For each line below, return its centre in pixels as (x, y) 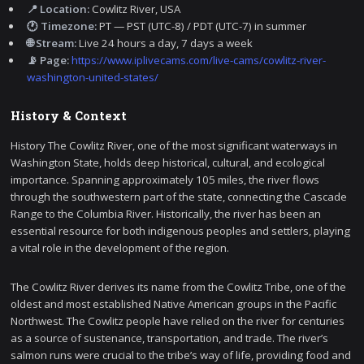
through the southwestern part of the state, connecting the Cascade (179, 196)
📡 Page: (48, 60)
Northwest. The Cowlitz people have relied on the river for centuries (178, 321)
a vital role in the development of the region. (120, 247)
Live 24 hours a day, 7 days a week (165, 43)
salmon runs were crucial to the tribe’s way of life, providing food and (181, 355)
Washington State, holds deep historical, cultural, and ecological (168, 162)
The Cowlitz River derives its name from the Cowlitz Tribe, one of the (179, 286)
